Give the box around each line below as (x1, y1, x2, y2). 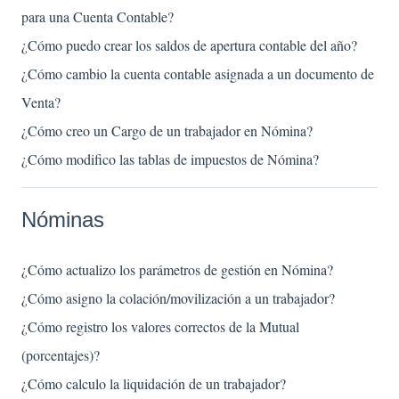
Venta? (21, 93, 61, 112)
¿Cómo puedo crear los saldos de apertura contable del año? (21, 36, 357, 55)
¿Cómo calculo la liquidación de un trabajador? (21, 374, 286, 394)
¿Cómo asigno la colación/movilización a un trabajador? (21, 289, 335, 308)
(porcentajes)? (21, 346, 100, 365)
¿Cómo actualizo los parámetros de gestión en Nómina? (21, 260, 333, 280)
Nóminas (21, 207, 104, 232)
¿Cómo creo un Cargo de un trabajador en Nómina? (21, 121, 313, 141)
